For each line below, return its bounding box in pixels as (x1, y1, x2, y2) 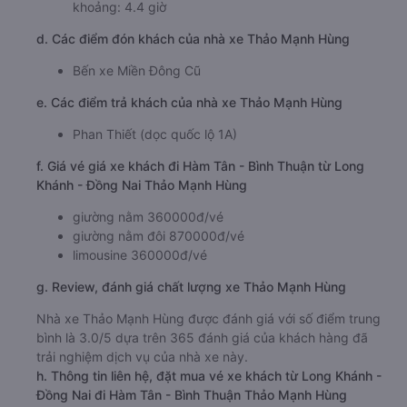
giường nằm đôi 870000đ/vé (73, 293, 244, 310)
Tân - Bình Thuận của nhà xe (73, 45, 246, 62)
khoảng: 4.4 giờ (73, 65, 166, 81)
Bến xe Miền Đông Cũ (73, 128, 201, 144)
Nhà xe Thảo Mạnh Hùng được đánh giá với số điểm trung (36, 376, 381, 392)
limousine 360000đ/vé (73, 313, 207, 329)
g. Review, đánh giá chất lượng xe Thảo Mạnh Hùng (36, 344, 346, 361)
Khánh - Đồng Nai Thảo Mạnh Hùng (36, 243, 247, 259)
